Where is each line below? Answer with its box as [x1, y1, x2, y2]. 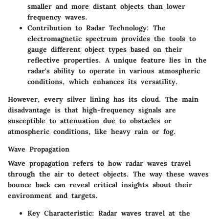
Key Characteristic [27, 209, 92, 218]
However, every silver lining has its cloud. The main [8, 95, 198, 104]
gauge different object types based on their [27, 45, 182, 54]
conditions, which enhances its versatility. [27, 77, 178, 86]
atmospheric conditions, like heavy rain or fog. [8, 127, 176, 136]
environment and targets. [8, 191, 98, 200]
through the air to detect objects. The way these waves [8, 170, 209, 178]
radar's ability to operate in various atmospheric [27, 66, 200, 75]
